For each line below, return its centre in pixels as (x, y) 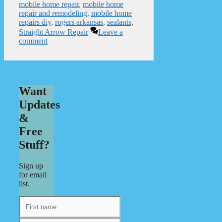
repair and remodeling (53, 13)
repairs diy (35, 22)
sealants (119, 22)
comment (33, 41)
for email (33, 175)
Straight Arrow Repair (54, 32)
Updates (39, 105)
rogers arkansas (79, 22)
